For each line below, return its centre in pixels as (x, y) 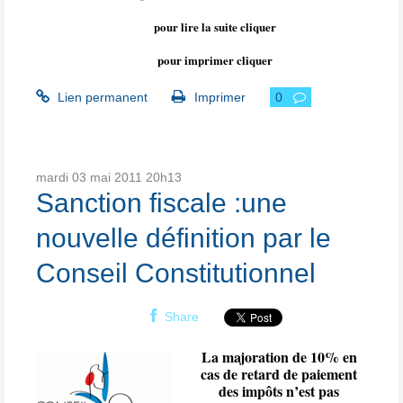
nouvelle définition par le (184, 237)
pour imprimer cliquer (215, 59)
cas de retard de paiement (279, 373)
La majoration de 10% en (279, 356)
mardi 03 (61, 177)
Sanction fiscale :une (161, 202)
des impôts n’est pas (279, 390)
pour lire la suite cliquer (215, 26)
